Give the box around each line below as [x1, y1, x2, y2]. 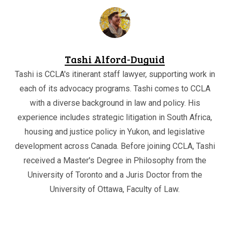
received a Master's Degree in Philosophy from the [23, 155, 206, 165]
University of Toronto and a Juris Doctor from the [27, 169, 202, 180]
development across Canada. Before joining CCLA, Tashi [14, 141, 215, 151]
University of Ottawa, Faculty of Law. [50, 184, 180, 194]
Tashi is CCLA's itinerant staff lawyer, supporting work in [14, 69, 215, 79]
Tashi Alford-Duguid [65, 51, 165, 66]
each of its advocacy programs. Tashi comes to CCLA [19, 83, 210, 93]
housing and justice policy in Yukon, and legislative [25, 126, 205, 137]
